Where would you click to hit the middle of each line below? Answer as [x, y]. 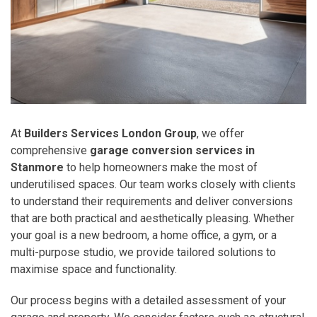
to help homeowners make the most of [161, 167]
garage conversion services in [172, 150]
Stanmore [37, 167]
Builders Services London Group [110, 133]
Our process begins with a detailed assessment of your [148, 300]
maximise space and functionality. [94, 269]
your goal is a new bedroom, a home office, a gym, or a [144, 235]
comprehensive [50, 150]
